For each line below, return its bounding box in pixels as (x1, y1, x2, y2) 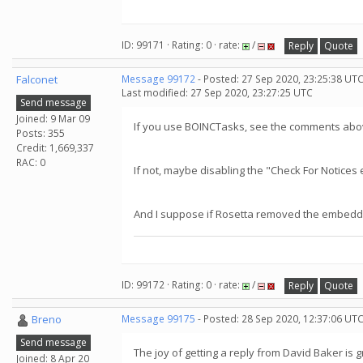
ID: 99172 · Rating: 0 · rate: (122, 278, 242, 293)
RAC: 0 (16, 155, 45, 169)
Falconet (16, 72, 58, 87)
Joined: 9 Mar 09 (16, 111, 90, 126)
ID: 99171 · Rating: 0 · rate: (122, 38, 242, 53)
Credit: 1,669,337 (16, 140, 94, 155)
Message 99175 (122, 312, 195, 326)
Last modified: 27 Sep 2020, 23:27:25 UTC (122, 86, 313, 100)
